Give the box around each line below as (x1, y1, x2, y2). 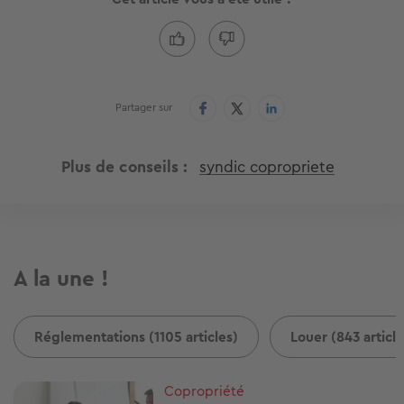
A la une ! (14, 262, 108, 295)
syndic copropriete (198, 154, 335, 179)
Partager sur (115, 98, 172, 115)
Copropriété (164, 380, 245, 401)
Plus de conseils (60, 154, 179, 179)
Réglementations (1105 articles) (34, 326, 238, 347)
